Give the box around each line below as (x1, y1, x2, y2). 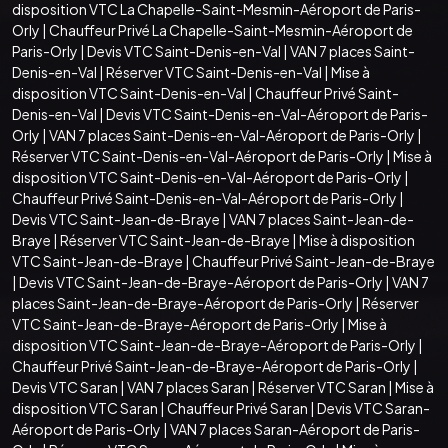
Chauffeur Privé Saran (167, 398, 308, 417)
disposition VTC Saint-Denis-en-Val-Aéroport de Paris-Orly (12, 167, 402, 186)
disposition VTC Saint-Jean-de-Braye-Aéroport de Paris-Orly (12, 335, 416, 354)
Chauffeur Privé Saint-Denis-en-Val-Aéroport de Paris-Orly (12, 188, 397, 207)
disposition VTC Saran (12, 398, 158, 417)
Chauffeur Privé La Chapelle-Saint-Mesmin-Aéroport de (49, 20, 413, 39)
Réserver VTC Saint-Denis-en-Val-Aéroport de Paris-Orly (12, 146, 384, 165)
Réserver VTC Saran (258, 377, 386, 396)
